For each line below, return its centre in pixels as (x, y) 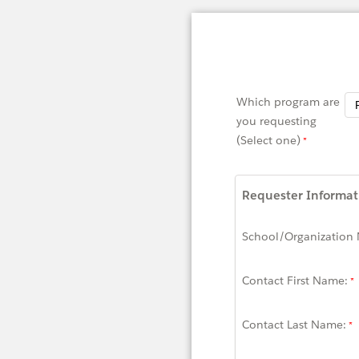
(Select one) (268, 140)
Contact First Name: (295, 280)
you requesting (276, 121)
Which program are (288, 102)
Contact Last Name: (294, 324)
